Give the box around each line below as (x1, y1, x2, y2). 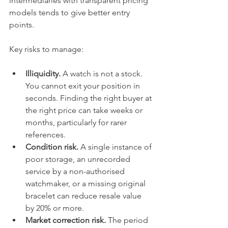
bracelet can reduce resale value (25, 191, 144, 201)
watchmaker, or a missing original (25, 179, 148, 188)
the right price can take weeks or (25, 105, 145, 115)
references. (25, 130, 66, 139)
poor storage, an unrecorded (25, 154, 132, 164)
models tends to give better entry (9, 8, 132, 17)
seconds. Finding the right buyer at (25, 93, 154, 103)
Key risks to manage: (9, 44, 83, 54)
